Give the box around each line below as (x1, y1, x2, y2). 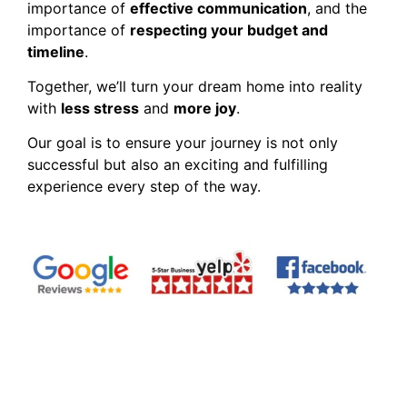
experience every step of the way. (27, 177, 261, 196)
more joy (174, 98, 236, 117)
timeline (27, 42, 84, 61)
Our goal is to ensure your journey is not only (27, 134, 338, 153)
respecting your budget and (130, 20, 328, 39)
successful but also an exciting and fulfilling (27, 155, 328, 174)
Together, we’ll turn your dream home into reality (27, 76, 362, 95)
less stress (61, 98, 139, 117)
